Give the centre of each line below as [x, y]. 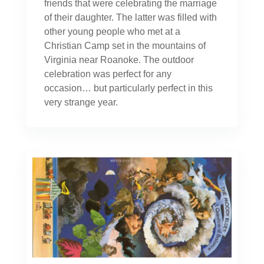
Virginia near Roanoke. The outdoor [119, 60]
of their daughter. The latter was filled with [130, 18]
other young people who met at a [112, 32]
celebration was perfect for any [108, 74]
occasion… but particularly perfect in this [128, 88]
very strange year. [81, 103]
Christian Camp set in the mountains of [125, 46]
